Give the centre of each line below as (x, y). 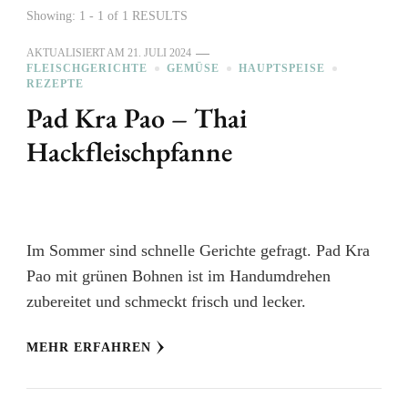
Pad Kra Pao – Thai (137, 118)
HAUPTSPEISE (282, 69)
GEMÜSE (193, 69)
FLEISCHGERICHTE (87, 69)
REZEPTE (55, 84)
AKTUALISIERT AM (77, 53)
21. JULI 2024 (159, 53)
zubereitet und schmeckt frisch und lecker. (166, 302)
